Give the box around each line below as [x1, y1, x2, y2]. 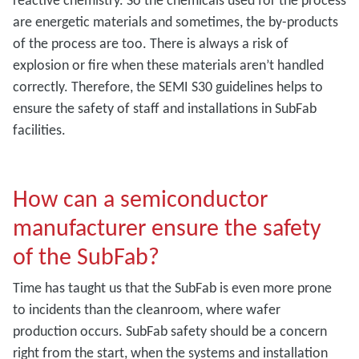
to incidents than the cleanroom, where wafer [13, 300, 280, 318]
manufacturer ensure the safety [13, 212, 321, 242]
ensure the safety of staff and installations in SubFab [13, 99, 317, 117]
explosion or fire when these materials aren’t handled [13, 55, 324, 74]
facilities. [13, 120, 66, 139]
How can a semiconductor [13, 183, 268, 213]
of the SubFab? [13, 240, 159, 271]
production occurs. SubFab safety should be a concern [13, 321, 327, 340]
